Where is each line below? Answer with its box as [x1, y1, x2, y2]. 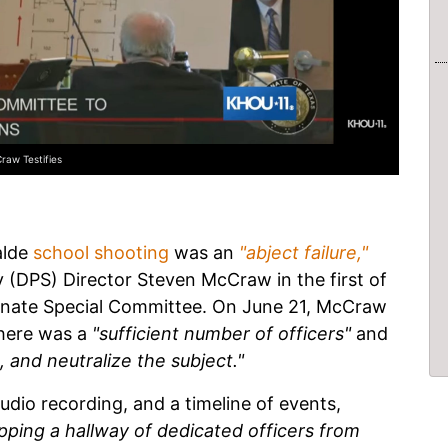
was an [169, 242, 239, 264]
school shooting [33, 242, 169, 264]
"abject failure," [239, 242, 368, 264]
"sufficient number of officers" [92, 323, 351, 345]
